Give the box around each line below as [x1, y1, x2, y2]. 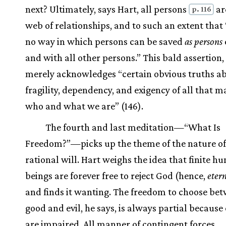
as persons [185, 35, 222, 47]
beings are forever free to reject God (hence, [25, 169, 207, 181]
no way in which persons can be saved [25, 35, 185, 47]
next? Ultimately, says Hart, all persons [25, 3, 189, 15]
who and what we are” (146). [25, 100, 143, 111]
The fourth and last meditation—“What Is [45, 121, 220, 133]
